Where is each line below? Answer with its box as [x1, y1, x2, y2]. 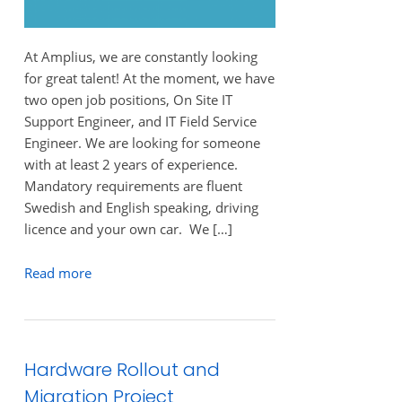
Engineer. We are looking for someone [23, 134, 260, 153]
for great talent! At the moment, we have [23, 69, 275, 88]
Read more [23, 263, 92, 282]
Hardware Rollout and [23, 356, 220, 382]
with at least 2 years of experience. [23, 155, 238, 174]
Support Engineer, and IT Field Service [23, 112, 257, 131]
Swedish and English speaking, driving [23, 198, 258, 217]
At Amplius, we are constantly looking [23, 48, 258, 66]
